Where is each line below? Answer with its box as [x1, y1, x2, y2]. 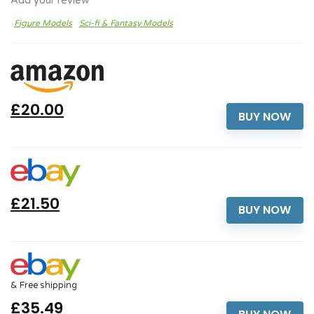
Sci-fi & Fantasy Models [79, 18, 173, 29]
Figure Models [14, 18, 72, 29]
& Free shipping [11, 279, 77, 291]
